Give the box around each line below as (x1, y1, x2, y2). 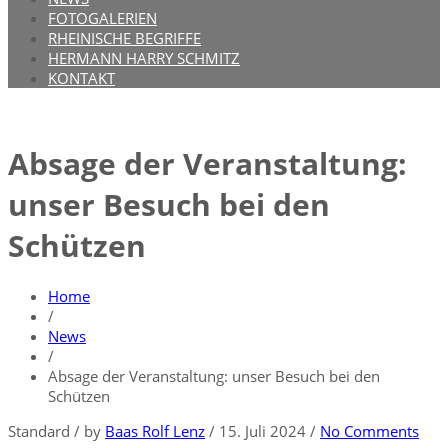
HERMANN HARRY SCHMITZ (48, 48, 240, 68)
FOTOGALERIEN (48, 8, 157, 28)
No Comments (320, 421, 419, 442)
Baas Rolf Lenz (105, 421, 205, 442)
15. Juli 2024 (219, 421, 310, 442)
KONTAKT (48, 68, 115, 88)
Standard (8, 421, 70, 442)
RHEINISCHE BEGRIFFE (48, 28, 201, 48)
